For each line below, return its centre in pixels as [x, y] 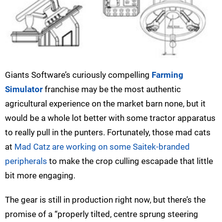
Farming [167, 75]
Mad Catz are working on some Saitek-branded [102, 147]
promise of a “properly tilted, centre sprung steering [102, 214]
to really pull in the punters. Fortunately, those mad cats [108, 133]
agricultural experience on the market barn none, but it [105, 104]
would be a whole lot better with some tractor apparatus [110, 118]
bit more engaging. [40, 176]
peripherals [26, 161]
